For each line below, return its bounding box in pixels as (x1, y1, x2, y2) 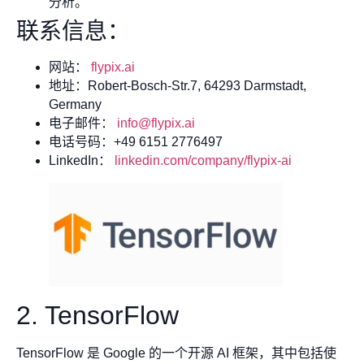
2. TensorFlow (16, 300, 179, 330)
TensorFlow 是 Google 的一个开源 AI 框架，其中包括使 (16, 345, 336, 360)
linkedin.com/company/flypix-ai (115, 154, 292, 168)
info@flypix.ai (117, 116, 195, 131)
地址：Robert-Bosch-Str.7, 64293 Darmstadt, (49, 79, 306, 93)
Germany (49, 97, 102, 112)
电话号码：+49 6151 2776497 (49, 135, 223, 149)
